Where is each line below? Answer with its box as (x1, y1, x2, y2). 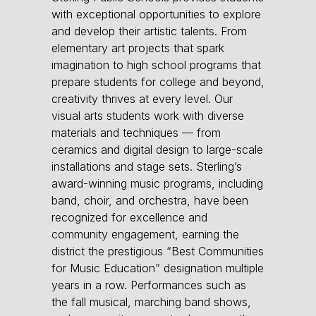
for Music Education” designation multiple (51, 260, 264, 275)
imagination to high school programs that (51, 57, 261, 72)
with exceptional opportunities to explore (51, 6, 261, 21)
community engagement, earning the (51, 226, 239, 241)
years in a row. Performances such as (51, 277, 246, 292)
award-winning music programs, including (51, 176, 263, 190)
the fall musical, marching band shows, (51, 294, 251, 309)
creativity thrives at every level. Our (51, 91, 233, 106)
